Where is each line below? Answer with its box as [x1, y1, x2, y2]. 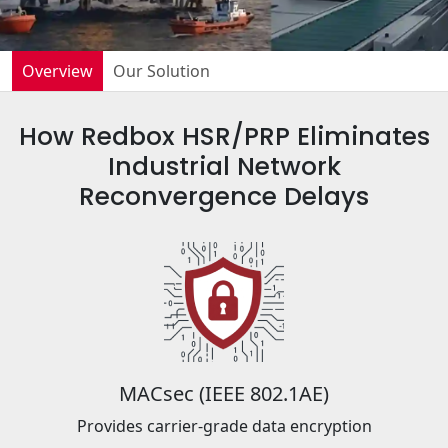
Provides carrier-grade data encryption [76, 414, 372, 437]
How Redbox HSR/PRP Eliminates [18, 118, 430, 154]
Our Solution [113, 59, 210, 82]
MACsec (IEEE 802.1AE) [119, 379, 329, 407]
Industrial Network [107, 148, 341, 184]
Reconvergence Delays [79, 178, 369, 214]
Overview [22, 59, 93, 82]
